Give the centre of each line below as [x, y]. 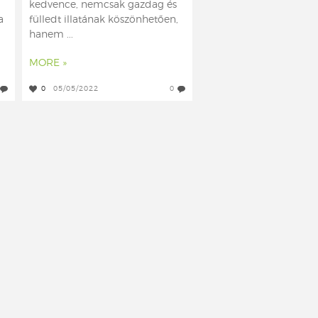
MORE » [48, 63]
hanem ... [51, 35]
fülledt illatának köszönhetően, [104, 20]
